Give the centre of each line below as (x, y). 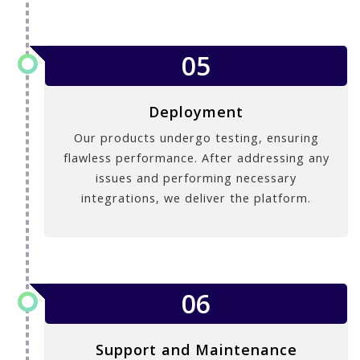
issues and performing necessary (196, 178)
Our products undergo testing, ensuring (196, 138)
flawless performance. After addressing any (196, 158)
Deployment (196, 112)
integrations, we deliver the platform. (196, 198)
